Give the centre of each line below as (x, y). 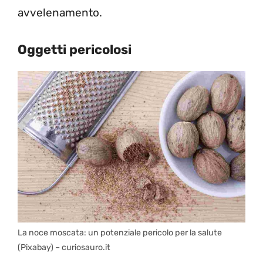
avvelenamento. (60, 13)
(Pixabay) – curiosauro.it (64, 248)
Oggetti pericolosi (75, 49)
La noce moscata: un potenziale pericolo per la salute (120, 233)
